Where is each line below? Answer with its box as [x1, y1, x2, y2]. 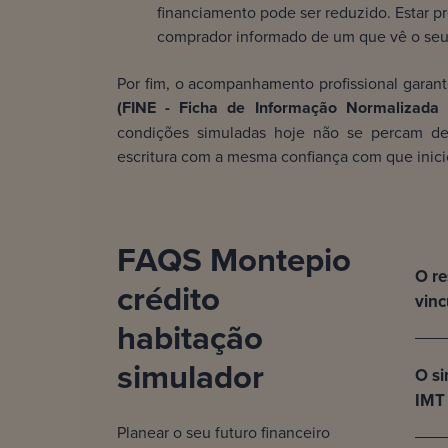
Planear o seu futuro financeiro [117, 421, 330, 444]
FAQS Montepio [117, 235, 351, 284]
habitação [117, 313, 263, 362]
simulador [117, 352, 264, 401]
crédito [117, 274, 220, 323]
